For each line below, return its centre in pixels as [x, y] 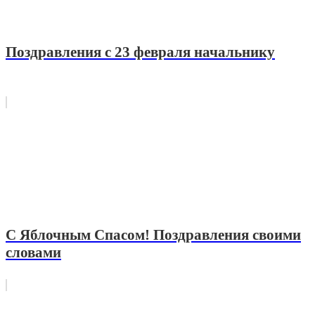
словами [33, 253]
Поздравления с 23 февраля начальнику [140, 52]
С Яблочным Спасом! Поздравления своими [153, 235]
